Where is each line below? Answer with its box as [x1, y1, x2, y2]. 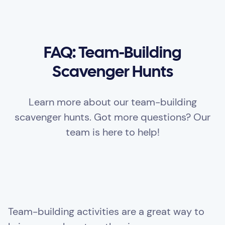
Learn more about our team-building [28, 95, 197, 109]
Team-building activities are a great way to [8, 205, 204, 218]
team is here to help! [65, 126, 160, 139]
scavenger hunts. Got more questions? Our [15, 110, 210, 124]
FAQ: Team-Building [44, 46, 181, 61]
